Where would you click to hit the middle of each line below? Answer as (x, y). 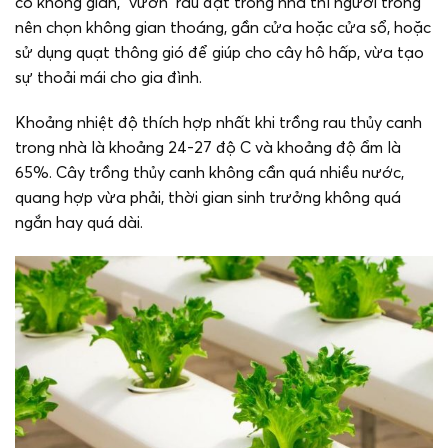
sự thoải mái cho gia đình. (108, 76)
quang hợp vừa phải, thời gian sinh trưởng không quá (208, 197)
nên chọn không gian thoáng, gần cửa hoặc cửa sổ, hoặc (223, 26)
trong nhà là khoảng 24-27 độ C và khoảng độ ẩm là (208, 147)
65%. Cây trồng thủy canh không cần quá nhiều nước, (209, 172)
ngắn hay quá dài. (79, 222)
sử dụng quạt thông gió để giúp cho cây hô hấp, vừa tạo (219, 51)
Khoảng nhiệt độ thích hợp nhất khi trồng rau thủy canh (218, 122)
